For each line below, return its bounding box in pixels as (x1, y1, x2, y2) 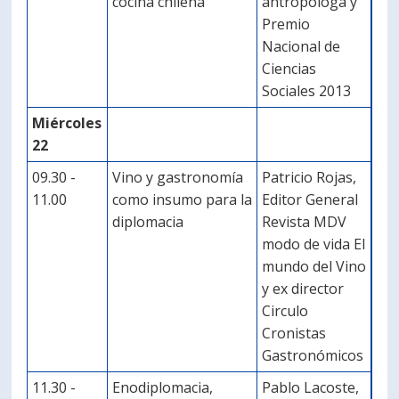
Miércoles (32, 113, 102, 133)
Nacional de (262, 37, 341, 56)
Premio (262, 14, 311, 34)
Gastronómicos (262, 346, 364, 365)
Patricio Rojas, (262, 167, 357, 187)
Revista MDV (262, 212, 347, 232)
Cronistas (262, 323, 327, 343)
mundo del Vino (262, 256, 367, 276)
